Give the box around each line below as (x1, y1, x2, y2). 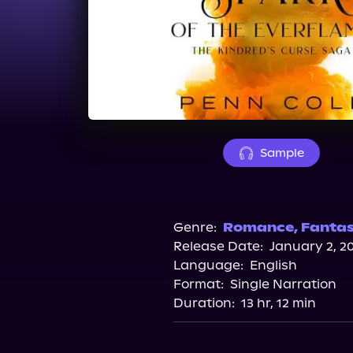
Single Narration (229, 277, 336, 292)
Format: (173, 277, 224, 292)
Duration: (173, 295, 235, 310)
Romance (222, 220, 294, 235)
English (249, 258, 297, 273)
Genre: (173, 220, 217, 235)
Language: (173, 258, 243, 273)
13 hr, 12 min (240, 295, 316, 310)
